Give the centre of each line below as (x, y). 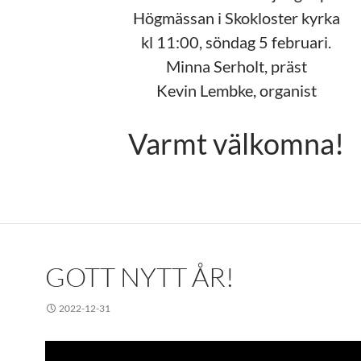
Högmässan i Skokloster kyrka (236, 18)
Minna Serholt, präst (236, 66)
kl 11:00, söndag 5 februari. (236, 42)
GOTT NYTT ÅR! (140, 277)
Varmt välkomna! (236, 143)
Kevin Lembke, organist (236, 90)
